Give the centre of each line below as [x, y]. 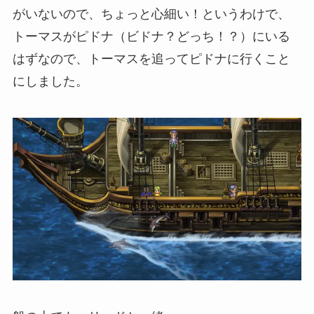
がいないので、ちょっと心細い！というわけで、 [151, 14]
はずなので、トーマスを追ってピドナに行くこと [151, 59]
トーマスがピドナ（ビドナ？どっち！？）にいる [151, 37]
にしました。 [50, 82]
